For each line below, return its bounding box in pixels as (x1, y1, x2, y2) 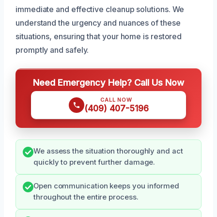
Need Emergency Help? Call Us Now (33, 77, 184, 88)
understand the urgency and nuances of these (15, 17, 181, 28)
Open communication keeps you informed (33, 181, 180, 190)
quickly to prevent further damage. (33, 157, 155, 167)
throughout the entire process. (33, 192, 139, 201)
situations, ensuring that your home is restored (15, 31, 182, 41)
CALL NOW (100, 96, 132, 103)
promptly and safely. (15, 45, 89, 55)
